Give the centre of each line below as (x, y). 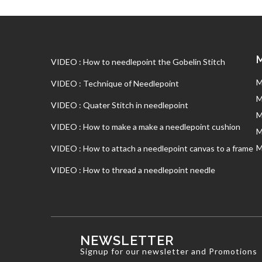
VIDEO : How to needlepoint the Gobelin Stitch (138, 62)
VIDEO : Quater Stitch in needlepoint (120, 105)
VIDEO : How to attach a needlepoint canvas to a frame (152, 149)
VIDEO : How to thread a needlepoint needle (133, 170)
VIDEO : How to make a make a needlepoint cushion (146, 127)
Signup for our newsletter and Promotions (169, 251)
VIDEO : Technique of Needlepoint (115, 84)
